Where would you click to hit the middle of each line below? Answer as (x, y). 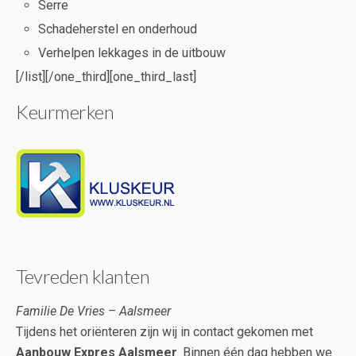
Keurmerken (65, 112)
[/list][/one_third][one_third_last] (106, 77)
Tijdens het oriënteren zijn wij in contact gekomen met (164, 332)
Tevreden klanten (83, 277)
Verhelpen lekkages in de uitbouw (132, 53)
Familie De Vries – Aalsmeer (93, 311)
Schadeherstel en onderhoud (118, 29)
